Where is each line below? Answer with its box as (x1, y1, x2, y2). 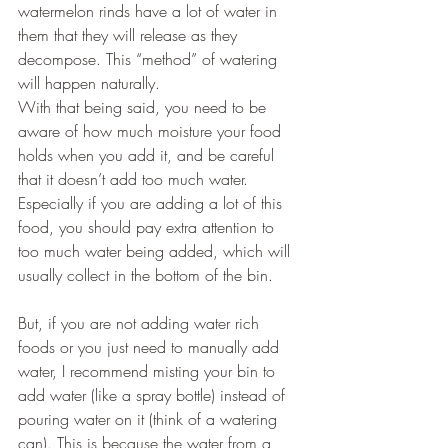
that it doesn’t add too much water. (18, 168, 253, 191)
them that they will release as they (18, 24, 242, 47)
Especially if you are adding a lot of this (18, 192, 287, 215)
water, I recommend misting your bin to (18, 360, 280, 383)
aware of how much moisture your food (18, 120, 286, 143)
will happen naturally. (18, 72, 160, 95)
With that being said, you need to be (18, 96, 271, 119)
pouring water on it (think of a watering (18, 408, 282, 431)
